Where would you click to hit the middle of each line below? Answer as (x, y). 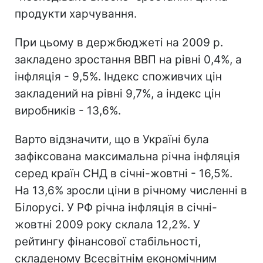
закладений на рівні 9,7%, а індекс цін (118, 93)
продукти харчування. (76, 14)
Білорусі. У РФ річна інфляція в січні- (116, 207)
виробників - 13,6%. (68, 110)
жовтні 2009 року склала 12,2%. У (107, 224)
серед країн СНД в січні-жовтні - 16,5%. (124, 173)
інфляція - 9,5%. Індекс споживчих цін (118, 76)
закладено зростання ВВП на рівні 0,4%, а (128, 59)
